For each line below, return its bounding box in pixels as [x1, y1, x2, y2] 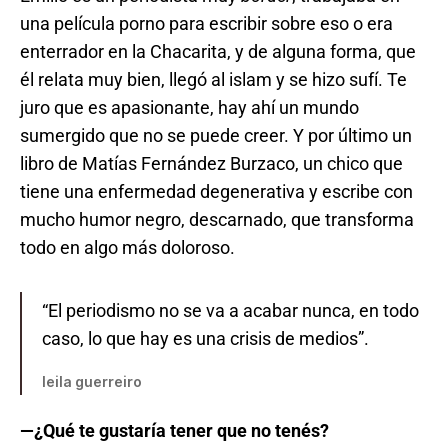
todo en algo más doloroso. [20, 236, 235, 258]
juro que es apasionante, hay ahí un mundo [20, 96, 359, 118]
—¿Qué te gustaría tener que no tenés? [20, 420, 329, 442]
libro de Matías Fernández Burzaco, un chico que [20, 152, 403, 174]
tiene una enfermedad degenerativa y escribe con [20, 180, 413, 202]
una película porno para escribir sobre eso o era [20, 12, 393, 34]
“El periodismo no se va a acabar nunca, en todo [42, 299, 419, 321]
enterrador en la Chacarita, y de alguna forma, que [20, 40, 416, 62]
